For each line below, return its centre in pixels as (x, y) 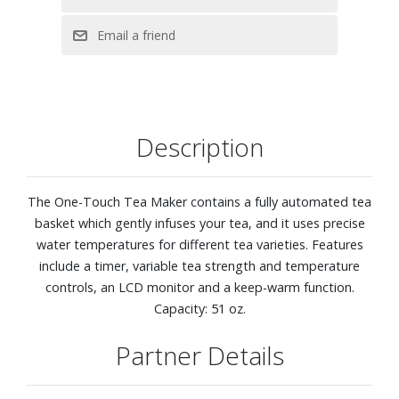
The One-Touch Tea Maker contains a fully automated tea (199, 201)
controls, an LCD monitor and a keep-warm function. (199, 287)
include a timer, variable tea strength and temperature (199, 265)
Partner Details (199, 355)
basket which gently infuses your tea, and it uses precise (199, 223)
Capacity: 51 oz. (199, 308)
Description (199, 147)
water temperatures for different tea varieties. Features (199, 244)
